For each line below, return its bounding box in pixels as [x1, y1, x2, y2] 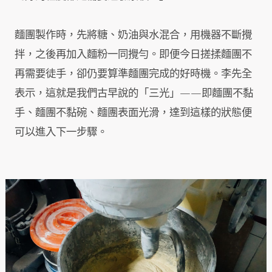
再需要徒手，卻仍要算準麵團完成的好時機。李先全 [15, 66, 252, 82]
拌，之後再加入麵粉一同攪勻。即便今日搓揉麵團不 [15, 47, 252, 63]
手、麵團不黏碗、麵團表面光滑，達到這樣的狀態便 [15, 105, 252, 121]
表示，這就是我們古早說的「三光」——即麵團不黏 [15, 86, 253, 101]
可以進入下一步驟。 [15, 124, 107, 140]
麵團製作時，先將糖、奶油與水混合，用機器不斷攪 [15, 27, 252, 43]
